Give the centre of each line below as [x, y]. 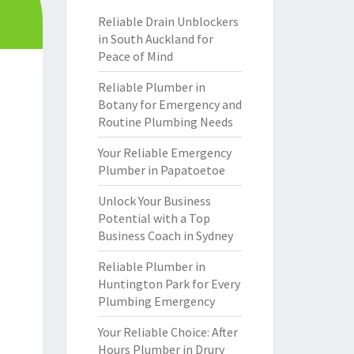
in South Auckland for [155, 39]
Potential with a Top [154, 218]
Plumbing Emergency [156, 301]
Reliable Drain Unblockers [168, 21]
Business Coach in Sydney [165, 235]
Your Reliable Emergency [164, 153]
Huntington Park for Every [169, 284]
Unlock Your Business [154, 201]
